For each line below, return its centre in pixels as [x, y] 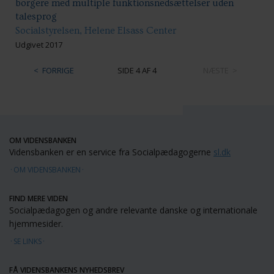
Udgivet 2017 [39, 44]
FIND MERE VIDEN [39, 198]
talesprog [36, 16]
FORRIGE [58, 70]
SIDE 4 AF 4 [137, 70]
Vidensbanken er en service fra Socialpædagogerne [111, 152]
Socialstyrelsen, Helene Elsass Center [96, 30]
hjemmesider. [36, 223]
